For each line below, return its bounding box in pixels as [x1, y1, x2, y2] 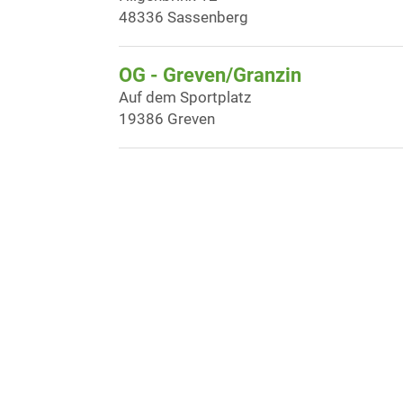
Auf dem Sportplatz [119, 88, 251, 106]
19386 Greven [119, 110, 215, 128]
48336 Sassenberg [119, 8, 248, 26]
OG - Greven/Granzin [119, 64, 301, 86]
